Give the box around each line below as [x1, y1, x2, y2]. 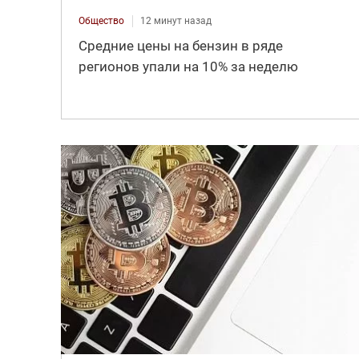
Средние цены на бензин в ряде [78, 37, 283, 54]
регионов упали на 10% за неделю [78, 58, 298, 75]
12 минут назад [139, 14, 212, 26]
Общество [78, 14, 124, 26]
